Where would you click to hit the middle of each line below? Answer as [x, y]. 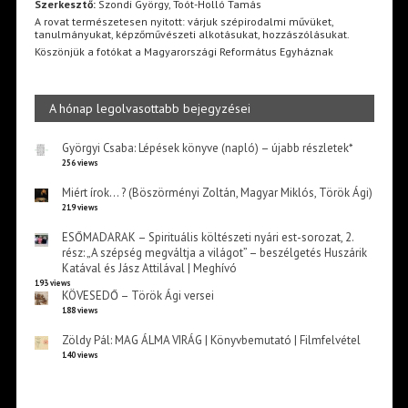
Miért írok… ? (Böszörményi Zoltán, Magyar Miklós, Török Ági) [217, 193]
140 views [80, 355]
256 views [80, 163]
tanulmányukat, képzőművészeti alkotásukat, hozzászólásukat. [192, 35]
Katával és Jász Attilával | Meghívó [149, 269]
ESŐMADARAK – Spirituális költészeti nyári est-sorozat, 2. [207, 238]
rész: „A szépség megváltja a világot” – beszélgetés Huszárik [214, 253]
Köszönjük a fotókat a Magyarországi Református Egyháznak [184, 52]
